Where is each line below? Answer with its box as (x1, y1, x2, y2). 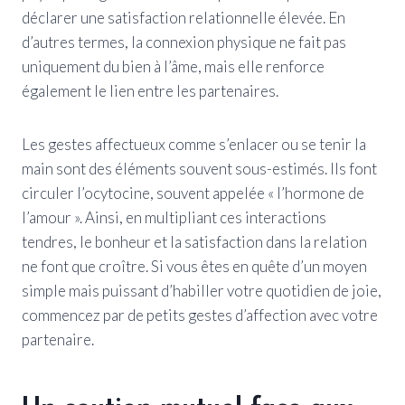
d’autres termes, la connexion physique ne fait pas (22, 32, 346, 52)
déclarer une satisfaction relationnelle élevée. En (22, 7, 345, 27)
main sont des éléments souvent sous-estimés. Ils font (22, 158, 377, 178)
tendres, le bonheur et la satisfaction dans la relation (22, 231, 367, 251)
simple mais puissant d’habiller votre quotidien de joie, (22, 280, 381, 300)
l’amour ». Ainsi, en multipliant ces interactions (22, 207, 326, 227)
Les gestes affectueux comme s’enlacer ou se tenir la (22, 134, 366, 154)
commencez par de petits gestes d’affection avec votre (22, 305, 378, 325)
